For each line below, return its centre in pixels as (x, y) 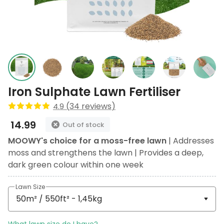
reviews (95, 106)
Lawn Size (30, 187)
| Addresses (190, 141)
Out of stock (82, 124)
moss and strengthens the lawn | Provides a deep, (106, 153)
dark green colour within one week (76, 165)
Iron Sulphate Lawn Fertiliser (94, 92)
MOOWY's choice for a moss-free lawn (87, 141)
